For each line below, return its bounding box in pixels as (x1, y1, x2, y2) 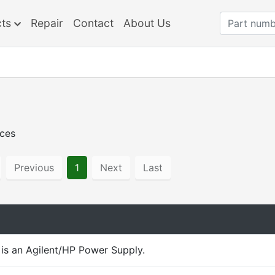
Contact (72, 17, 114, 29)
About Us (123, 17, 171, 29)
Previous (14, 161, 54, 174)
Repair (30, 17, 63, 29)
